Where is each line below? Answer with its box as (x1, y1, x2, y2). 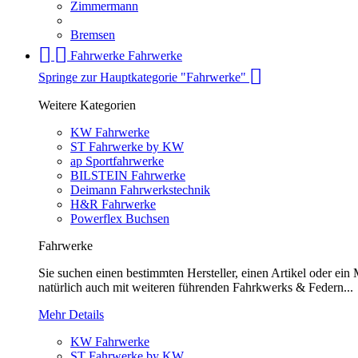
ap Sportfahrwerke (70, 154, 164, 169)
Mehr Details (38, 308, 104, 322)
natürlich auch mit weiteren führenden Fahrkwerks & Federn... (38, 280, 353, 295)
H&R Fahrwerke (70, 197, 156, 212)
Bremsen (70, 28, 115, 42)
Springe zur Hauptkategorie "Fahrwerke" (38, 70, 249, 85)
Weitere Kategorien (38, 98, 136, 113)
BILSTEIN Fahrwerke (70, 169, 185, 183)
